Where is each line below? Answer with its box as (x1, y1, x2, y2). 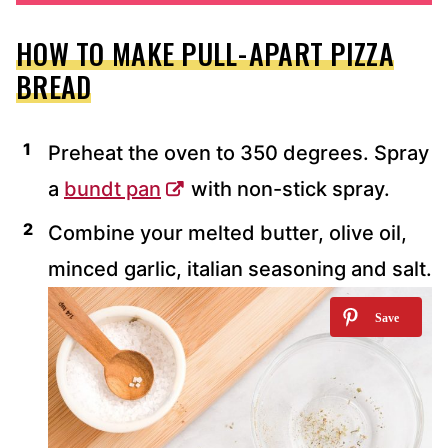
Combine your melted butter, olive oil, (48, 220, 407, 245)
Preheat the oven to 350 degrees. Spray (48, 140, 429, 165)
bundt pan (64, 176, 161, 201)
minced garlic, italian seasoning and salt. (48, 256, 432, 281)
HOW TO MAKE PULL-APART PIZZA (16, 32, 394, 74)
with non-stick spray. (186, 176, 390, 201)
